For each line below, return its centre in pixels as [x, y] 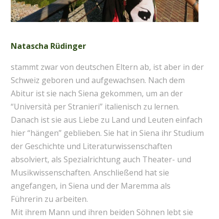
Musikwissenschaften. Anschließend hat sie [90, 173]
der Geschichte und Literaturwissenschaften [91, 146]
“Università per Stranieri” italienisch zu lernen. [95, 107]
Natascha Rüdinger [48, 46]
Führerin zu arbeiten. [49, 199]
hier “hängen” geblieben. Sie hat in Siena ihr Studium [107, 133]
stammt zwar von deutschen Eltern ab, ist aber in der [107, 67]
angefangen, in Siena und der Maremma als [90, 186]
